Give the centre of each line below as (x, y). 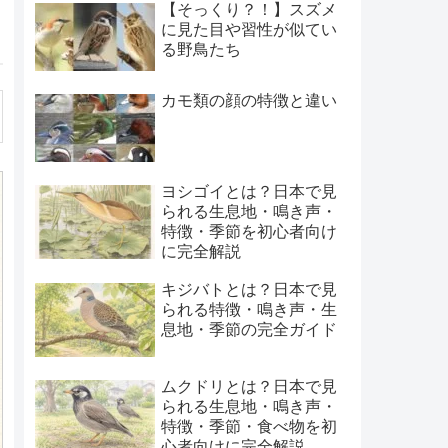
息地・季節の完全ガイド (248, 329)
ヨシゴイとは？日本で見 (248, 192)
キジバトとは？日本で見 (248, 289)
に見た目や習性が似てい (248, 29)
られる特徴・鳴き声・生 (248, 309)
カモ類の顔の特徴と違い (248, 100)
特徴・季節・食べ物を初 (248, 427)
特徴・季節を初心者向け (248, 232)
